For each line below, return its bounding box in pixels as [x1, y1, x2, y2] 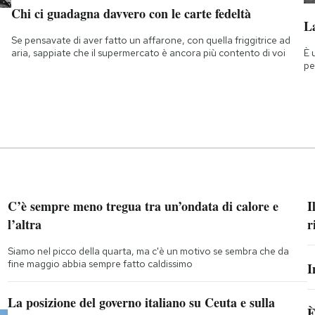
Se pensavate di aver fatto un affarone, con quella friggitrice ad [11, 34, 290, 47]
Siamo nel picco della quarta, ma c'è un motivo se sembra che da [7, 245, 289, 258]
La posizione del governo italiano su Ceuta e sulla [7, 293, 275, 312]
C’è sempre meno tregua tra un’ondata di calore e [7, 197, 278, 216]
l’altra [7, 215, 41, 234]
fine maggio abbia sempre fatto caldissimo [7, 257, 193, 271]
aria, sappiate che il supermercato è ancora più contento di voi [11, 46, 285, 60]
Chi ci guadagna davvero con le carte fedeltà [11, 4, 251, 23]
